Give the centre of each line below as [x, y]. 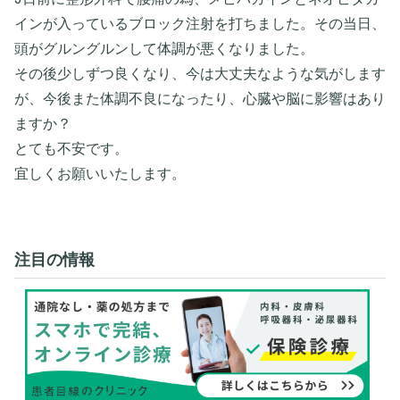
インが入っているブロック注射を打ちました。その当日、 [200, 23]
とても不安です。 [71, 148]
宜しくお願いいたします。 [100, 173]
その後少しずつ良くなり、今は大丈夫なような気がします [200, 73]
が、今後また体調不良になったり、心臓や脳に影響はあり [200, 98]
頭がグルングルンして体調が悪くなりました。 [164, 48]
